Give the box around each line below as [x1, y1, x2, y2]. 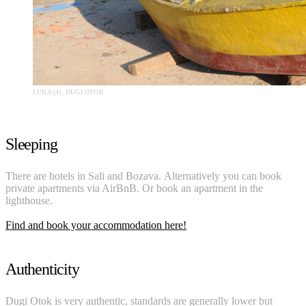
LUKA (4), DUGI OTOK [33, 87, 104, 96]
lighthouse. [5, 194, 53, 206]
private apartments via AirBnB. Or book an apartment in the [5, 182, 263, 194]
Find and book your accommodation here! [5, 219, 186, 231]
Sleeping [5, 135, 57, 153]
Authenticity [5, 260, 79, 278]
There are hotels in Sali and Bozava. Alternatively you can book [5, 169, 281, 182]
